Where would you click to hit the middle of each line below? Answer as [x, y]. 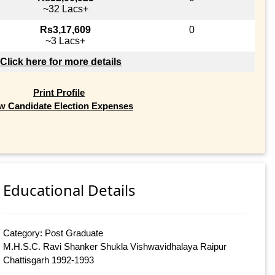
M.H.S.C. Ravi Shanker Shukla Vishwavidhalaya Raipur [115, 247]
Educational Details [70, 190]
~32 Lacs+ [65, 9]
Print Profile [59, 92]
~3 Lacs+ [66, 41]
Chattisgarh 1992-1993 [49, 260]
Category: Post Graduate [53, 233]
